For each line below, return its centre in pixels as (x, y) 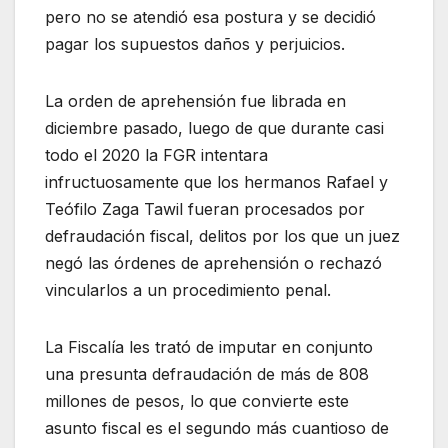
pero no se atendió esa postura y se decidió (210, 17)
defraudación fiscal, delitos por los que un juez (222, 236)
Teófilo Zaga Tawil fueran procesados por (205, 209)
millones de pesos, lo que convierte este (197, 401)
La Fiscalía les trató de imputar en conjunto (209, 347)
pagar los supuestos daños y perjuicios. (195, 44)
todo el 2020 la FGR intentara (156, 155)
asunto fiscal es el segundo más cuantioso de (217, 428)
